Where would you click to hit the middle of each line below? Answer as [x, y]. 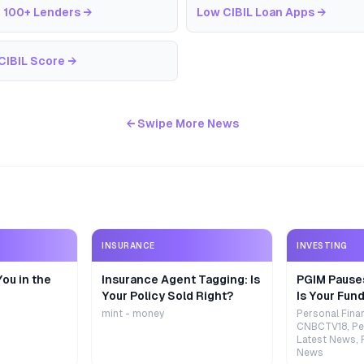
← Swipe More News [182, 123]
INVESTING [322, 245]
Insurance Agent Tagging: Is [181, 279]
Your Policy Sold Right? [167, 296]
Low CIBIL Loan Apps [256, 12]
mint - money [133, 314]
